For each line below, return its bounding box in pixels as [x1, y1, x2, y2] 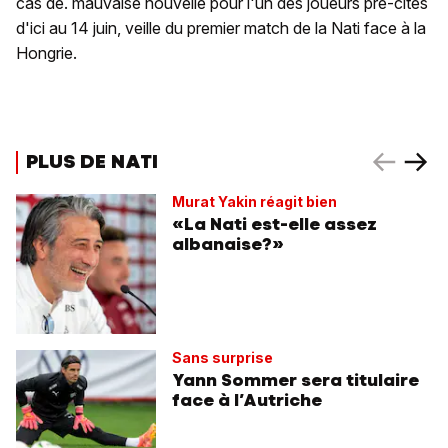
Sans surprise [172, 349, 273, 367]
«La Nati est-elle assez [172, 213, 377, 236]
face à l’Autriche [172, 389, 322, 412]
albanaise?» [172, 233, 284, 256]
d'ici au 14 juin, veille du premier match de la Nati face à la [16, 18, 426, 39]
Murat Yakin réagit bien [172, 193, 337, 211]
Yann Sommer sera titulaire [172, 369, 419, 392]
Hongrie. [16, 43, 77, 64]
